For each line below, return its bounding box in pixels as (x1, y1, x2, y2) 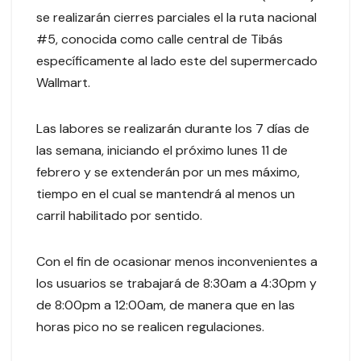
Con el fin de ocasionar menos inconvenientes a (36, 252, 317, 270)
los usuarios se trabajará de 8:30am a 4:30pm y (36, 274, 317, 292)
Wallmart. (36, 73, 90, 91)
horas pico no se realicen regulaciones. (36, 317, 264, 335)
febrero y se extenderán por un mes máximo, (36, 163, 300, 180)
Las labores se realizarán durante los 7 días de (36, 119, 309, 137)
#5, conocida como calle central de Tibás (36, 30, 283, 48)
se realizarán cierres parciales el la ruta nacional (36, 8, 317, 26)
